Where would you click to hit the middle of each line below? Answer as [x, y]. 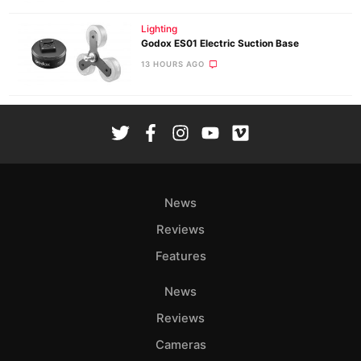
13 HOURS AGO [173, 64]
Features [180, 256]
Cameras [180, 345]
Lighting [159, 29]
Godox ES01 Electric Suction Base [220, 43]
